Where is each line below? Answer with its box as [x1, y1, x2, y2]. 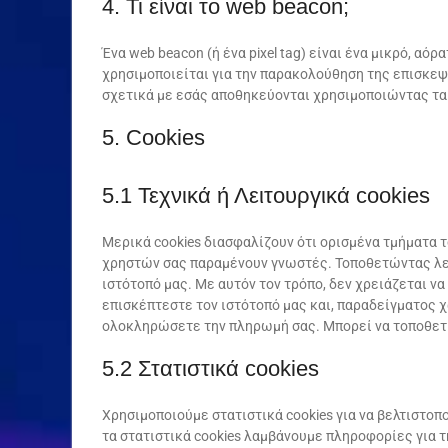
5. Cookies [102, 125, 205, 150]
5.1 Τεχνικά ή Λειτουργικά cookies [102, 183, 430, 208]
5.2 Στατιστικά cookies [102, 356, 319, 381]
